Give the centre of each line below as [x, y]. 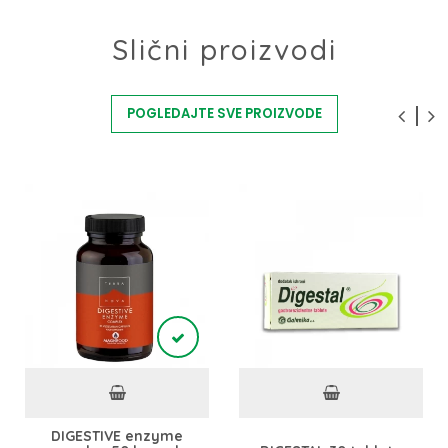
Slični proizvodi [224, 49]
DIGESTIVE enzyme [117, 435]
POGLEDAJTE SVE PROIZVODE [224, 113]
